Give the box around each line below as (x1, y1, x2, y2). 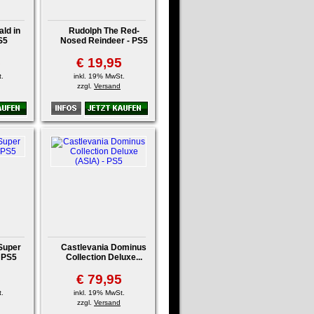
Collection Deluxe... (65, 252, 142, 262)
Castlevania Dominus (61, 243, 146, 252)
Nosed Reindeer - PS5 (60, 36, 148, 46)
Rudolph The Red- (68, 26, 139, 36)
